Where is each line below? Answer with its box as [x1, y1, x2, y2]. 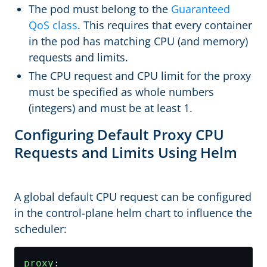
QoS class [29, 18, 77, 32]
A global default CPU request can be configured [14, 190, 252, 204]
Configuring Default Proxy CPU [14, 125, 224, 144]
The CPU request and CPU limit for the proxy [29, 69, 251, 83]
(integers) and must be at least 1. [29, 101, 193, 115]
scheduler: [14, 222, 67, 236]
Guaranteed [171, 2, 230, 16]
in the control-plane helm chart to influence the [14, 206, 252, 220]
